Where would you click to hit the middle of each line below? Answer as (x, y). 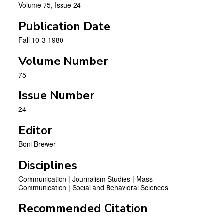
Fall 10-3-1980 (41, 40)
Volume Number (63, 61)
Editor (35, 130)
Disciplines (48, 165)
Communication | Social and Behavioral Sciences (93, 187)
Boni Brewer (37, 144)
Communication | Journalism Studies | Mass (85, 178)
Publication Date (64, 26)
